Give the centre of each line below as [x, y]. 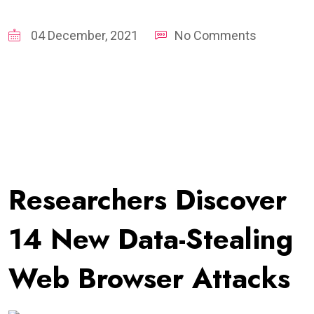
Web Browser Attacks [149, 278]
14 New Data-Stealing [151, 239]
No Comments [216, 35]
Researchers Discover [148, 199]
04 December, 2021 [83, 35]
